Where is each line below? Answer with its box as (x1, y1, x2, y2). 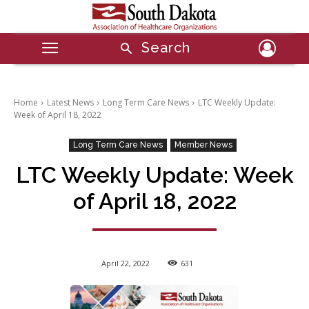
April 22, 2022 (101, 257, 150, 268)
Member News (175, 139, 232, 150)
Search (141, 39, 191, 57)
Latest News (47, 96, 94, 108)
